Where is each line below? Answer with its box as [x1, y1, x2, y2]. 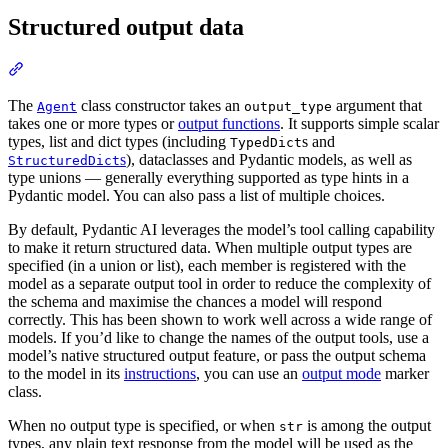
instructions [124, 365, 196, 383]
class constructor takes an [77, 97, 244, 115]
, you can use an [196, 365, 302, 383]
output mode [302, 365, 381, 383]
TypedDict [230, 135, 302, 151]
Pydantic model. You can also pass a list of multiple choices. [8, 187, 385, 205]
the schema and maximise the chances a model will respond [8, 293, 382, 311]
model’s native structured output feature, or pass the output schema [8, 347, 426, 365]
